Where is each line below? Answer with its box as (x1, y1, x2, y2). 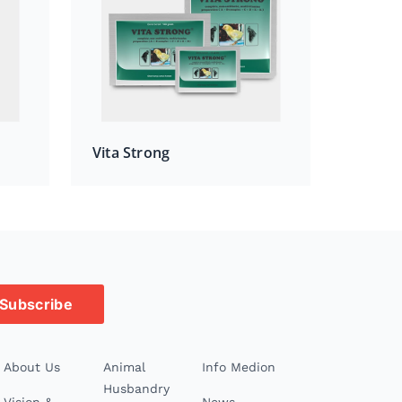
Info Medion (202, 359, 276, 374)
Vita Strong (92, 142, 170, 162)
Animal (102, 359, 145, 374)
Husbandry (102, 380, 170, 396)
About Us (4, 359, 61, 374)
